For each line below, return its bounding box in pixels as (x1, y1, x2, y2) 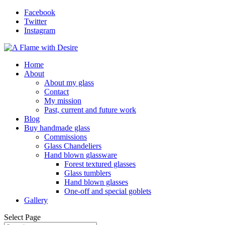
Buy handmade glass (24, 124, 90, 132)
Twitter (24, 17, 47, 26)
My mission (44, 96, 81, 105)
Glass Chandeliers (44, 142, 101, 150)
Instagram (24, 26, 55, 35)
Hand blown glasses (64, 178, 128, 186)
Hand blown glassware (44, 151, 117, 159)
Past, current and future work (44, 105, 136, 114)
